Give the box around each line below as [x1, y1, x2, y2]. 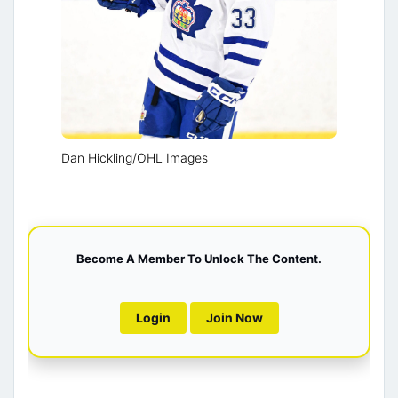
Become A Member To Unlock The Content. [76, 251, 322, 266]
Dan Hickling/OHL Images [61, 150, 208, 165]
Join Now [205, 310, 263, 325]
